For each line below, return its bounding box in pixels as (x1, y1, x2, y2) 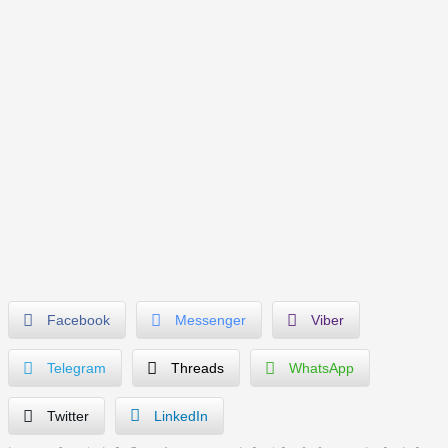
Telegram (47, 359, 106, 376)
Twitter (47, 407, 89, 424)
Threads (171, 359, 224, 376)
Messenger (175, 311, 246, 328)
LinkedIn (154, 407, 208, 424)
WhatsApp (289, 359, 354, 376)
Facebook (47, 311, 110, 328)
